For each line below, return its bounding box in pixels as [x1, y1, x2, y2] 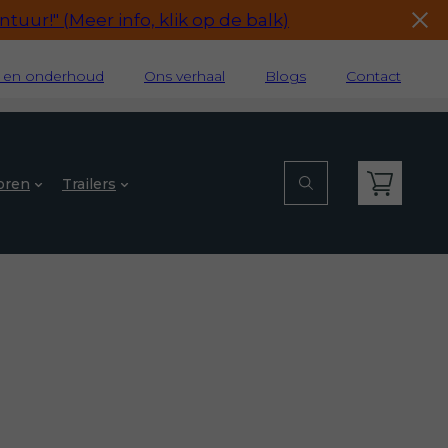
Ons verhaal [144, 67, 225, 85]
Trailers [62, 174, 116, 193]
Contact [346, 67, 401, 85]
